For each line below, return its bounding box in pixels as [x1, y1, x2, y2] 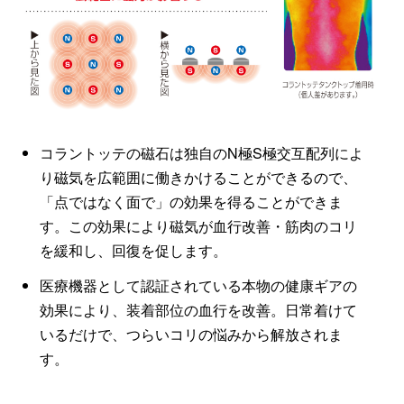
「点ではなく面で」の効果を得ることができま [39, 190, 343, 212]
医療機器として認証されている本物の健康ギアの [39, 274, 357, 296]
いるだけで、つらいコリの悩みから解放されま [39, 323, 343, 344]
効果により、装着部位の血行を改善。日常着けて [39, 298, 357, 320]
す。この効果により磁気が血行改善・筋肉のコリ [39, 215, 357, 236]
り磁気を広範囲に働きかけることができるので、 [39, 166, 357, 188]
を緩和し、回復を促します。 [39, 239, 227, 261]
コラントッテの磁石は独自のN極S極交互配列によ [39, 142, 363, 163]
